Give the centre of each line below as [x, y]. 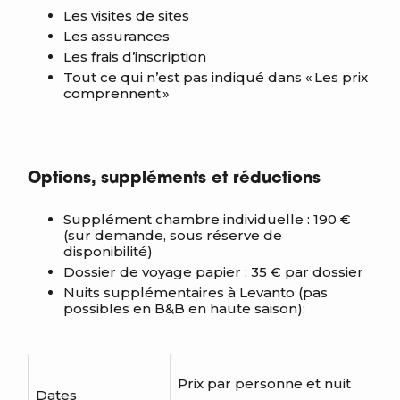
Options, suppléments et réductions [174, 179]
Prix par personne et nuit [264, 383]
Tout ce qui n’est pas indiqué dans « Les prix [216, 77]
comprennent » [117, 93]
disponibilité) [108, 251]
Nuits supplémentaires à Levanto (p [188, 292]
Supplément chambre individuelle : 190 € [207, 219]
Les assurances [117, 36]
